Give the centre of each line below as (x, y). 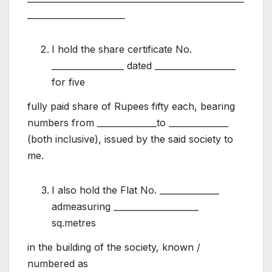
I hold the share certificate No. (122, 49)
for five (68, 82)
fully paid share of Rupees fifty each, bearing (131, 106)
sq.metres (74, 223)
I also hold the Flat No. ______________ (135, 190)
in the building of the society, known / (114, 247)
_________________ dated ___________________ (144, 66)
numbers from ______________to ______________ (128, 122)
